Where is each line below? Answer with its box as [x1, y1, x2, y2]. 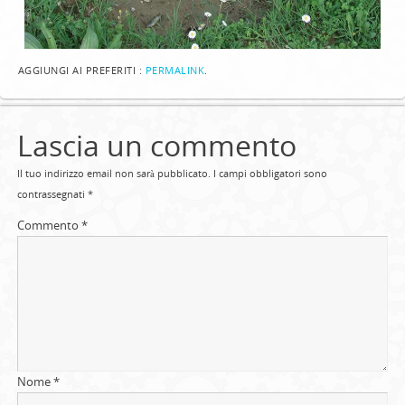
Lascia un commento [16, 125, 297, 165]
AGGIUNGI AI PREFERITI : [17, 64, 146, 78]
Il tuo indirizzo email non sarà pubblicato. [16, 166, 211, 180]
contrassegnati [16, 187, 88, 201]
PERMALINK [145, 64, 205, 78]
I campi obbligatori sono [212, 166, 327, 180]
